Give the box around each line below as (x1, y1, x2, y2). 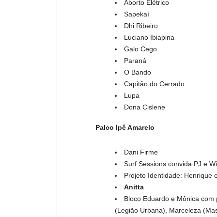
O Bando (124, 68, 151, 77)
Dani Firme (124, 148, 158, 156)
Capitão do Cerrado (124, 80, 185, 88)
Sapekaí (124, 10, 149, 18)
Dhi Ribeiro (124, 22, 158, 30)
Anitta (124, 183, 144, 191)
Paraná (124, 57, 146, 65)
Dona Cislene (124, 103, 165, 111)
